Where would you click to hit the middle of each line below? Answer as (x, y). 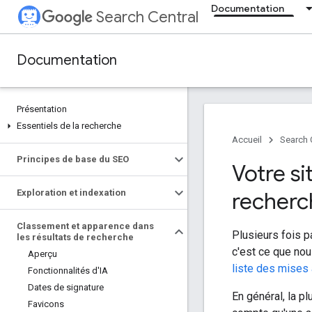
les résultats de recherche (75, 237)
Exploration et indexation (71, 193)
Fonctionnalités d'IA (68, 271)
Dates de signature (66, 287)
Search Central (147, 17)
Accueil (247, 140)
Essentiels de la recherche (69, 126)
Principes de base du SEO (73, 159)
